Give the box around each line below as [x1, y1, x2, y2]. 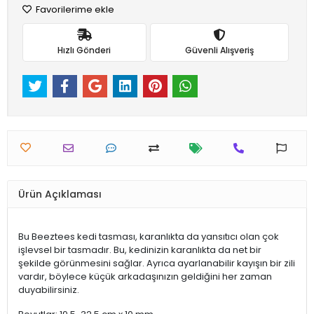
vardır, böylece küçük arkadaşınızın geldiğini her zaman [18, 270, 272, 284]
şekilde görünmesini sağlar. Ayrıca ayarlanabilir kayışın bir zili [18, 257, 295, 271]
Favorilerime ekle [34, 3, 114, 16]
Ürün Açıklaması [18, 186, 102, 201]
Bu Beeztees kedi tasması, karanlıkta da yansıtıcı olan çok [18, 230, 279, 244]
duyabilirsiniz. [18, 283, 79, 297]
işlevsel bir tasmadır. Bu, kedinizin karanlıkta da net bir [18, 243, 261, 257]
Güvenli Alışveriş [184, 43, 254, 56]
